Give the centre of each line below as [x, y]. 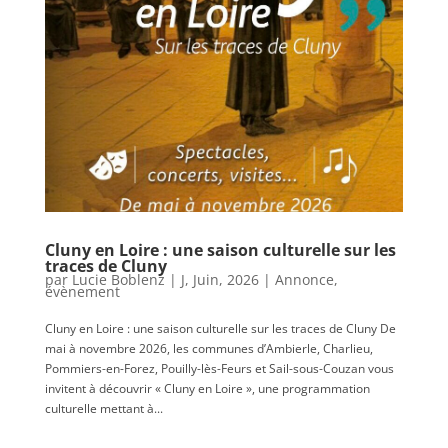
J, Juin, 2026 [219, 280]
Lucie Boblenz [118, 280]
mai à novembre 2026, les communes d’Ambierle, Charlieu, [208, 349]
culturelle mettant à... [103, 409]
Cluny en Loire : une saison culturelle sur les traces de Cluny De [220, 329]
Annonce [304, 280]
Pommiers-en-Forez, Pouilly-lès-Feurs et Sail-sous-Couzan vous [219, 369]
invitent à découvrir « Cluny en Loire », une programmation [207, 389]
